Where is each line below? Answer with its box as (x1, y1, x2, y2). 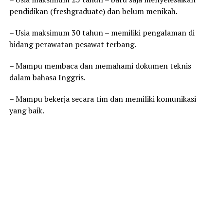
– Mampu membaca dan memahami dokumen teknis (9, 60, 191, 72)
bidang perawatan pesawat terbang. (9, 39, 136, 50)
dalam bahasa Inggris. (9, 72, 86, 83)
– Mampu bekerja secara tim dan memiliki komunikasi (9, 93, 196, 105)
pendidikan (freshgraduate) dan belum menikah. (9, 6, 178, 17)
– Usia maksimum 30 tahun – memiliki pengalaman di (9, 27, 195, 38)
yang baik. (9, 105, 44, 116)
